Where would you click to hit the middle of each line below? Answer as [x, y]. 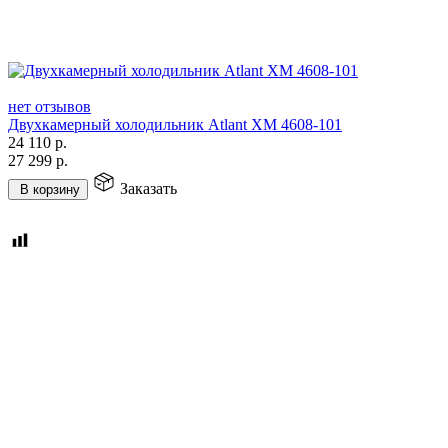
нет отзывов [49, 106]
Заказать [148, 188]
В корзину [50, 189]
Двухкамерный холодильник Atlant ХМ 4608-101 [175, 124]
